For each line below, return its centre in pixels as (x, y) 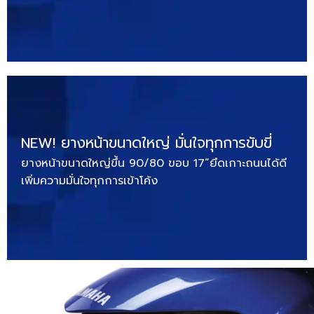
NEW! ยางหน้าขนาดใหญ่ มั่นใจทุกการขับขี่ (146, 143)
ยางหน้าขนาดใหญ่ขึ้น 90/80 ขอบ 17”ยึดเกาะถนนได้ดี (154, 163)
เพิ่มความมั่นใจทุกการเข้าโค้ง (89, 180)
